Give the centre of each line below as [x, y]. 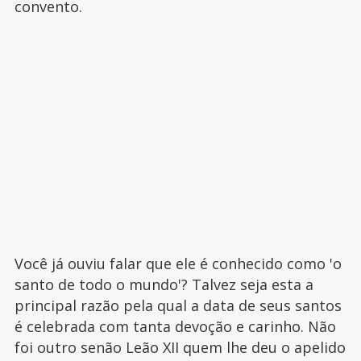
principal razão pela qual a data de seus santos [178, 306]
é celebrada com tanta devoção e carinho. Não [175, 327]
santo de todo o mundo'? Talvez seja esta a [164, 285]
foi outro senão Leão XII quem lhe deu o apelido [180, 348]
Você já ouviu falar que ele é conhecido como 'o [178, 264]
